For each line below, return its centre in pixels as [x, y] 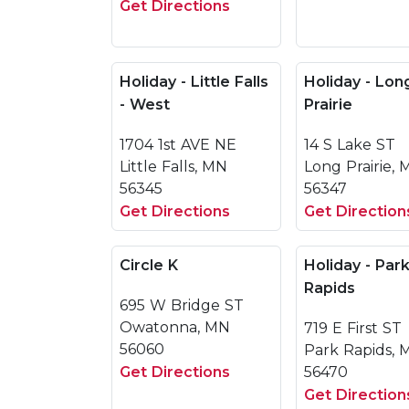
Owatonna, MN [175, 327]
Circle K [149, 265]
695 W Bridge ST [182, 305]
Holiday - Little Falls [194, 82]
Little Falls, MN [173, 167]
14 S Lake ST [350, 145]
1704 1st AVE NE [178, 145]
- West [145, 105]
